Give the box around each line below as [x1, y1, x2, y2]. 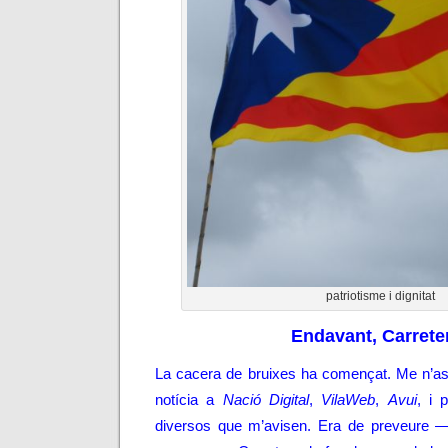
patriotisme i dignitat [325, 289, 435, 303]
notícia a [155, 392, 223, 408]
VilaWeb [321, 392, 376, 408]
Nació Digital [222, 392, 310, 408]
